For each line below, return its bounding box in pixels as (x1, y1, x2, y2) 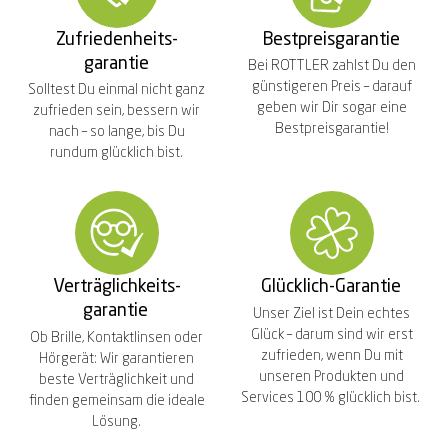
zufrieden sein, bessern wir (33, 104, 200, 119)
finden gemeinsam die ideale (28, 393, 205, 408)
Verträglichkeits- (52, 278, 181, 297)
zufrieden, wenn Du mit (260, 348, 403, 363)
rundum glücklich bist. (50, 146, 183, 161)
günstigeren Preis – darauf (251, 80, 412, 95)
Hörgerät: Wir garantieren (39, 351, 194, 366)
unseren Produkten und (259, 369, 404, 384)
